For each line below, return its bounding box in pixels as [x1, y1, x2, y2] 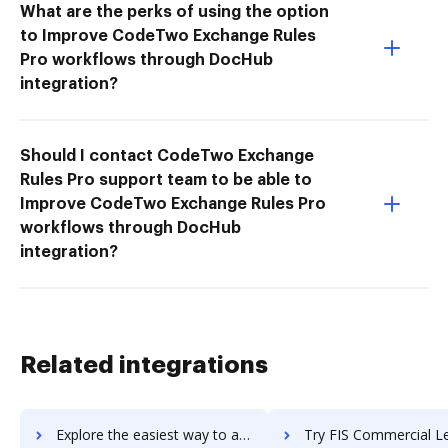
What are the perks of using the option [20, 3, 329, 20]
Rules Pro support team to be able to [20, 171, 312, 188]
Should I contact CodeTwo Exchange [20, 147, 314, 164]
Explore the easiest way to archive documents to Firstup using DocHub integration [56, 424, 239, 444]
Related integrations [20, 352, 268, 377]
